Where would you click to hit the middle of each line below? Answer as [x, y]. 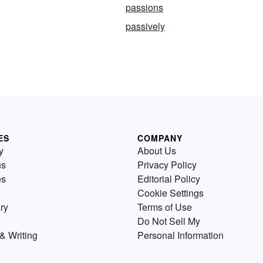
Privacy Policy [167, 165]
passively [145, 26]
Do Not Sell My [169, 221]
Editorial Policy [169, 179]
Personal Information [181, 235]
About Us [157, 151]
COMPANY [160, 138]
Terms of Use [165, 207]
